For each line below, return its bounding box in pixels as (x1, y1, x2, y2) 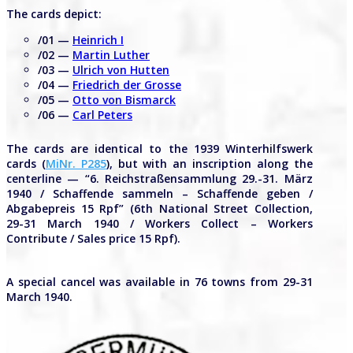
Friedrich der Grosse (72, 77, 181, 93)
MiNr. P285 (45, 156, 106, 172)
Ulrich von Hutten (72, 62, 169, 78)
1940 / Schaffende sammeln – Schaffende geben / (6, 186, 313, 202)
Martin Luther (72, 47, 150, 63)
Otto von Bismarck (72, 92, 176, 108)
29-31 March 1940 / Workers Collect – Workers (6, 216, 313, 232)
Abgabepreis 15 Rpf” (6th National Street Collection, (6, 201, 313, 217)
